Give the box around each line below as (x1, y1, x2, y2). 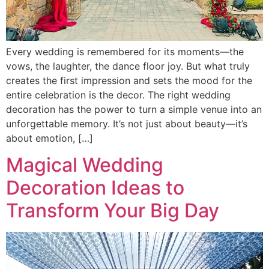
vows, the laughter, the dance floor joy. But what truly (6, 60, 250, 73)
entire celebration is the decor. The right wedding (6, 89, 231, 101)
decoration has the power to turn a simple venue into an (6, 103, 262, 116)
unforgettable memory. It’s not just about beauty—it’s (6, 118, 247, 130)
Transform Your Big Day (6, 199, 219, 223)
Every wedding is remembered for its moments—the (6, 46, 244, 58)
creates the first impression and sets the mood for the (6, 74, 252, 87)
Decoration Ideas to (6, 176, 184, 200)
